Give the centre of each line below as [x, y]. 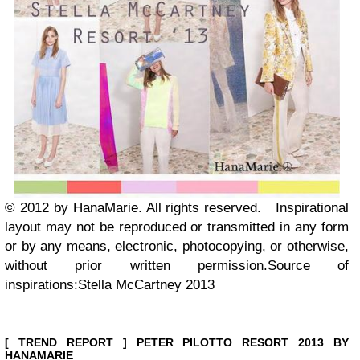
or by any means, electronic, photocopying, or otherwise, [177, 246]
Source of [308, 265]
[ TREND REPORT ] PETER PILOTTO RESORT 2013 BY [177, 342]
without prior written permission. [136, 265]
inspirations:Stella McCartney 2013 [110, 284]
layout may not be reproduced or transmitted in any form [177, 227]
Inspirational [312, 207]
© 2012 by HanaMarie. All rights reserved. [140, 207]
